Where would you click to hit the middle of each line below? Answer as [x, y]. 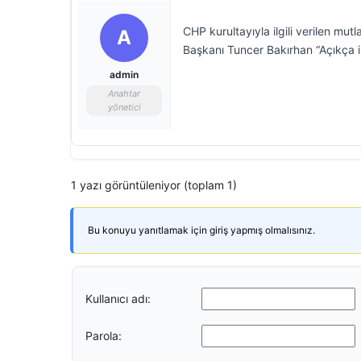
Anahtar [124, 93]
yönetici [124, 107]
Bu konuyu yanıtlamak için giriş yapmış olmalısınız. [201, 230]
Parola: [104, 335]
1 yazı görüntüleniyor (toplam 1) [154, 185]
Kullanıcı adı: [118, 298]
